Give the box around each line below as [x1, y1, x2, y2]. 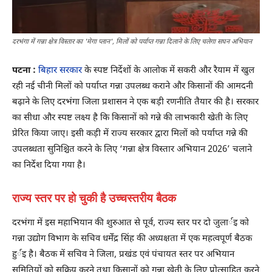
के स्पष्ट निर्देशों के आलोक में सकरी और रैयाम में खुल [82, 64, 254, 76]
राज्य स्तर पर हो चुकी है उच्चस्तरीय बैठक [12, 191, 176, 205]
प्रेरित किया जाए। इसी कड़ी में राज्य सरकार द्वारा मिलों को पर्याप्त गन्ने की [12, 127, 248, 140]
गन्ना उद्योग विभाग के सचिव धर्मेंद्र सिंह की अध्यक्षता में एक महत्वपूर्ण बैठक [12, 233, 252, 245]
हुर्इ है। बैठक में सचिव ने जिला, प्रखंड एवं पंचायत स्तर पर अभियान [12, 248, 234, 260]
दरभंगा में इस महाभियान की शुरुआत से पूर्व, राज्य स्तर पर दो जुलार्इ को [12, 217, 249, 229]
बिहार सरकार [38, 64, 82, 76]
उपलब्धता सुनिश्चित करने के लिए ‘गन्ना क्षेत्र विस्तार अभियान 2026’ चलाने [12, 143, 252, 155]
